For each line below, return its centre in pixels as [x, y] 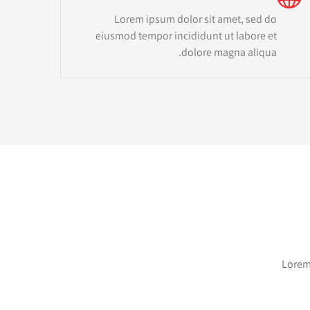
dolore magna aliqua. [229, 52]
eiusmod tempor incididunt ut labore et [186, 35]
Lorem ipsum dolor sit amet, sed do [196, 19]
